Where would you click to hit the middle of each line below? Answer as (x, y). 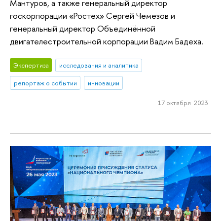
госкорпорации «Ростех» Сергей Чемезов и (92, 15)
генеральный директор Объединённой (83, 28)
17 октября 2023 (183, 103)
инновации (103, 83)
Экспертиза (31, 65)
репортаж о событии (45, 83)
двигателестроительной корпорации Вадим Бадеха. (107, 41)
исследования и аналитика (99, 65)
